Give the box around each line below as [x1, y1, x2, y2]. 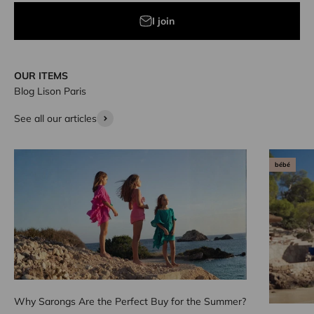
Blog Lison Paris [14, 84, 86, 97]
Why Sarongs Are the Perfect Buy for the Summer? [14, 294, 246, 308]
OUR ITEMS [14, 69, 68, 82]
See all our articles [14, 111, 97, 125]
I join [152, 14, 175, 27]
